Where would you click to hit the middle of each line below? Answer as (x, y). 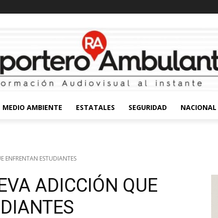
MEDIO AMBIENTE (32, 107)
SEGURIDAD (148, 107)
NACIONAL (199, 107)
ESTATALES (95, 107)
